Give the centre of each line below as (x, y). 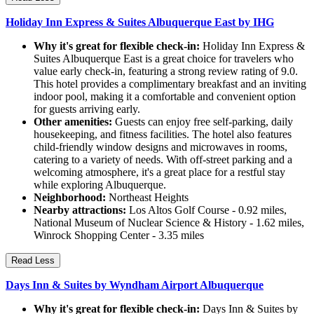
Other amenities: (73, 122)
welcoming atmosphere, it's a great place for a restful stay (159, 172)
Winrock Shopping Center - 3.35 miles (119, 235)
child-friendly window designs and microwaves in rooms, (161, 147)
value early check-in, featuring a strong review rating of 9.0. (166, 71)
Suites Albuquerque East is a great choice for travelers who (164, 59)
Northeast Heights (147, 198)
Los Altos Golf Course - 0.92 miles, (206, 210)
